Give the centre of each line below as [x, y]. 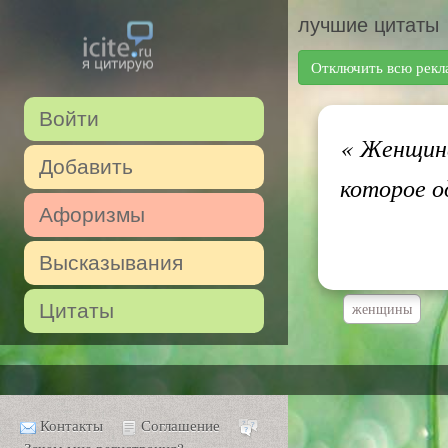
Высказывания [111, 262]
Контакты [71, 425]
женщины [382, 308]
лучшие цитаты [368, 25]
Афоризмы [92, 214]
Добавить [86, 166]
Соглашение [180, 425]
